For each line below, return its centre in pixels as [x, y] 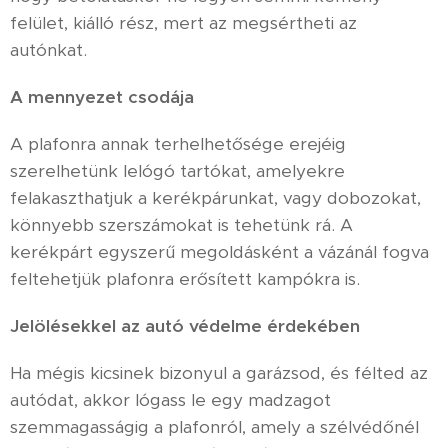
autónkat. [48, 49]
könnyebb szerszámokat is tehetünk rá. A [181, 224]
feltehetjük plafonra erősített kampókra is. [185, 278]
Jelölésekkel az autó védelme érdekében [185, 325]
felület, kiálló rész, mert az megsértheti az [183, 22]
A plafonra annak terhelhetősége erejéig [178, 143]
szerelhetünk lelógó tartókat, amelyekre [177, 170]
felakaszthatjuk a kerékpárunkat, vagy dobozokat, [215, 197]
